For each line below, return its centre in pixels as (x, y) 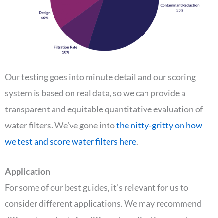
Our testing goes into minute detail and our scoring (100, 77)
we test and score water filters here (71, 141)
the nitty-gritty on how (159, 125)
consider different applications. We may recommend (103, 203)
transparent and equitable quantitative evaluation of (104, 109)
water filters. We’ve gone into (61, 125)
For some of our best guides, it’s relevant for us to (97, 187)
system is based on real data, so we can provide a (95, 93)
